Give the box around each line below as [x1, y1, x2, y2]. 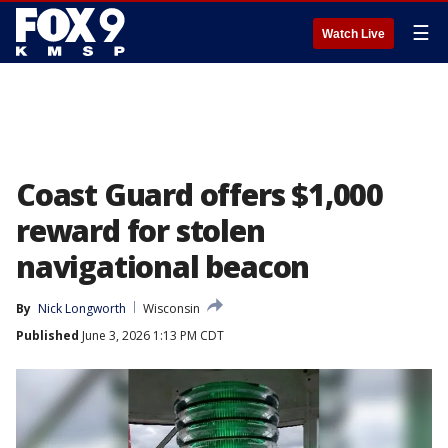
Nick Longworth [38, 300, 126, 317]
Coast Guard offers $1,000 [16, 174, 383, 215]
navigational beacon [16, 246, 310, 287]
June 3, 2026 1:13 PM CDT [79, 327, 224, 344]
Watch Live [322, 27, 385, 41]
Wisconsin [143, 300, 200, 317]
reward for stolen [16, 210, 265, 251]
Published [16, 327, 79, 344]
